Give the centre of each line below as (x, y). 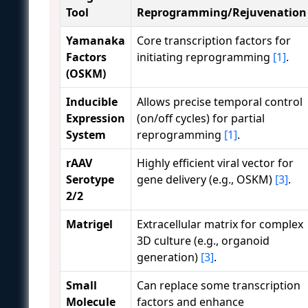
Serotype (90, 179)
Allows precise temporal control (220, 101)
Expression (96, 118)
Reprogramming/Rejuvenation (222, 12)
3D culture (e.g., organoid (203, 240)
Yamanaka (96, 40)
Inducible (92, 101)
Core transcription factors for (214, 40)
